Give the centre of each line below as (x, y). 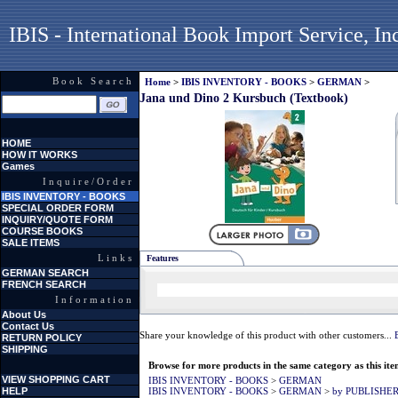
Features (163, 258)
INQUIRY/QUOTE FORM (57, 219)
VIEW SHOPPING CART (56, 379)
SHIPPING (25, 349)
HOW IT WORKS (40, 155)
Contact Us (28, 326)
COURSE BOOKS (42, 231)
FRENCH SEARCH (44, 284)
